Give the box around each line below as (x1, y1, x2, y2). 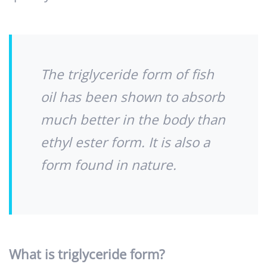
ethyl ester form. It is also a (41, 133, 210, 152)
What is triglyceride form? (9, 245, 165, 264)
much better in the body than (41, 110, 225, 129)
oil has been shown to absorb (41, 88, 225, 107)
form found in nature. (41, 156, 176, 175)
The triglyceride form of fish (41, 65, 214, 84)
